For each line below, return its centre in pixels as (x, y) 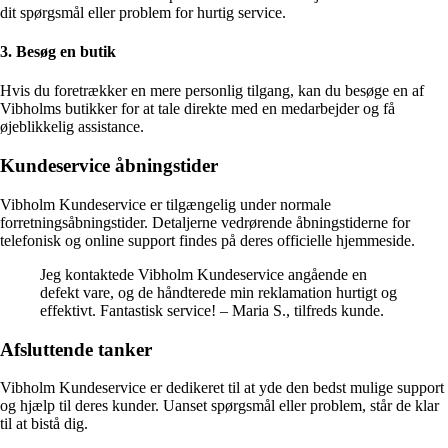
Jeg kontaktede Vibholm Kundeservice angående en (203, 274)
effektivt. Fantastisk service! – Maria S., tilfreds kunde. (212, 310)
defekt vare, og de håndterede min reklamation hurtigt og (218, 292)
